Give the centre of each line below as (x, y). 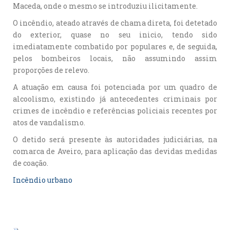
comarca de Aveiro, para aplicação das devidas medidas (115, 151)
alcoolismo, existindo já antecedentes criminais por (115, 99)
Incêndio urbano (43, 180)
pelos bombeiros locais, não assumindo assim (115, 58)
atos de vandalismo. (49, 122)
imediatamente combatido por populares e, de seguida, (115, 46)
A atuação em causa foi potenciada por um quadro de (115, 87)
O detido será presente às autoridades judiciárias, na (115, 139)
